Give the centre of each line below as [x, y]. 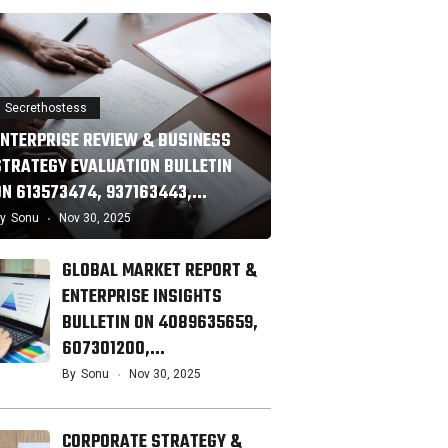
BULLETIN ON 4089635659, [160, 324]
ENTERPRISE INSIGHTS [142, 298]
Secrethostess [46, 108]
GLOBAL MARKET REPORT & [159, 272]
